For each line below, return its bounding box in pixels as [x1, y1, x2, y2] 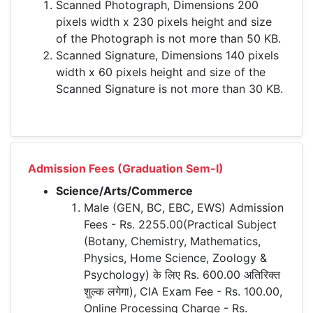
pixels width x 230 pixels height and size [56, 15, 272, 29]
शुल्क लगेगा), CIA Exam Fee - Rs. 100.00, [84, 284, 282, 298]
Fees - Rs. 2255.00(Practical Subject [84, 217, 277, 231]
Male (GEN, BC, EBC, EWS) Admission [84, 201, 284, 214]
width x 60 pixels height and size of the [56, 65, 265, 79]
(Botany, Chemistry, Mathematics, [84, 234, 261, 248]
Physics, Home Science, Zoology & [84, 251, 267, 265]
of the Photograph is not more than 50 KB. [56, 31, 281, 45]
